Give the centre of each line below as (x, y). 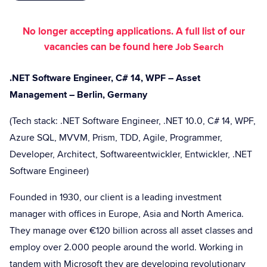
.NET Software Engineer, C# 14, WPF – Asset (105, 78)
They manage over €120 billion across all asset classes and (131, 231)
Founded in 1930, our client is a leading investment (116, 197)
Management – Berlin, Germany (78, 95)
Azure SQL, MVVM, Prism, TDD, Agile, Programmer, (116, 138)
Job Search (199, 47)
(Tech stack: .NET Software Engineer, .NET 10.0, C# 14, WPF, (133, 121)
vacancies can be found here (109, 47)
